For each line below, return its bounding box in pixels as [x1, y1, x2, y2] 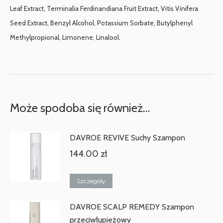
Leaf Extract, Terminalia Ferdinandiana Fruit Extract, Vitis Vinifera [10, 4, 198, 12]
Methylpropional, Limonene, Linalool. [10, 33, 120, 41]
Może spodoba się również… [10, 101, 150, 115]
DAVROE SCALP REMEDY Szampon [70, 202, 194, 212]
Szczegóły [77, 177, 106, 185]
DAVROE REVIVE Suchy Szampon [70, 133, 185, 142]
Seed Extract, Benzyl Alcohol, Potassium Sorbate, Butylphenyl [10, 19, 193, 27]
